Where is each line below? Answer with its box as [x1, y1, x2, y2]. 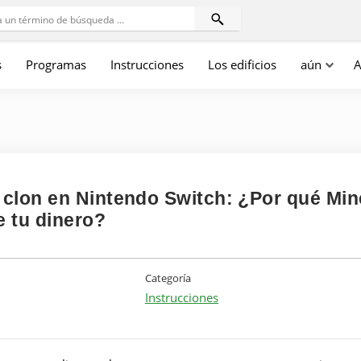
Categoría [145, 271, 191, 285]
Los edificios [208, 56, 276, 73]
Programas [26, 56, 86, 73]
